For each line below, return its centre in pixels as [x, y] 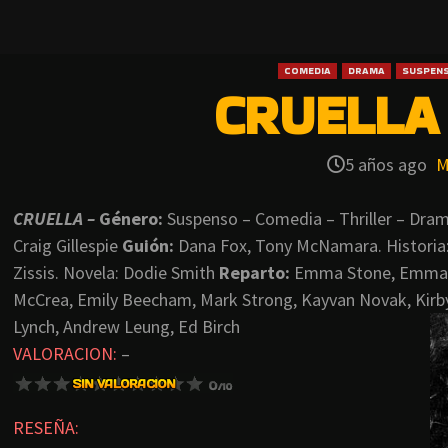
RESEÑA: [46, 428]
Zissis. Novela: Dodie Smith [116, 273]
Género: [131, 219]
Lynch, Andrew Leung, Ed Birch [126, 327]
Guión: [148, 246]
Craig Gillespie [67, 246]
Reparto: [256, 273]
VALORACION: [65, 354]
